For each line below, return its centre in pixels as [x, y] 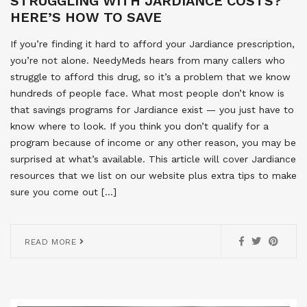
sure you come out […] [63, 192]
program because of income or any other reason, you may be [153, 142]
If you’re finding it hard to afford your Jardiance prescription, [152, 44]
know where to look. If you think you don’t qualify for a [139, 126]
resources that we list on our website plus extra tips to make [153, 175]
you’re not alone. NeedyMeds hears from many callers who [148, 60]
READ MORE [52, 242]
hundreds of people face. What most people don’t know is [147, 93]
